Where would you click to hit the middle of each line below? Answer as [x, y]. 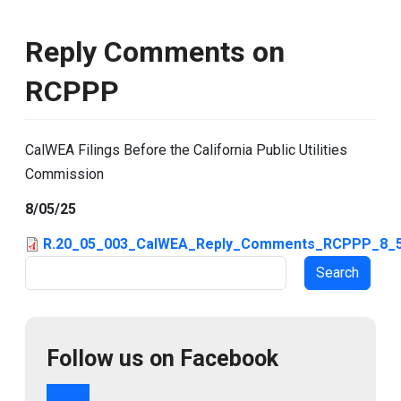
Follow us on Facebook [162, 358]
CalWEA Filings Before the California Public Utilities [186, 150]
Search [46, 267]
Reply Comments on [155, 52]
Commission [64, 174]
